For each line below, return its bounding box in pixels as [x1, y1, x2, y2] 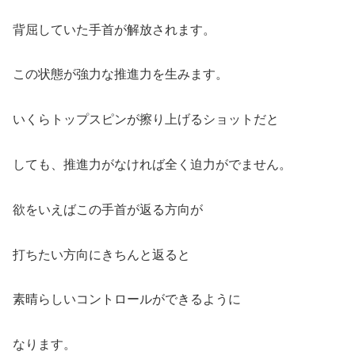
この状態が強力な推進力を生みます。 [13, 67, 228, 82]
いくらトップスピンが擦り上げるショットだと [13, 113, 279, 127]
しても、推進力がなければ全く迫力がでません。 [13, 158, 292, 172]
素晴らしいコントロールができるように [13, 292, 241, 307]
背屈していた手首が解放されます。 [13, 22, 216, 36]
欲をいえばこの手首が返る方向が [13, 202, 203, 216]
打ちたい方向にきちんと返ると [13, 247, 190, 261]
